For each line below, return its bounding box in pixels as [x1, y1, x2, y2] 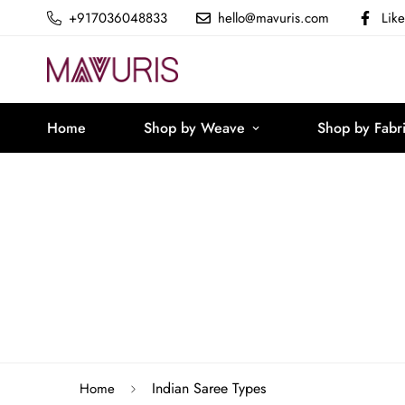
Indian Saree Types [152, 378, 266, 399]
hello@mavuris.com [218, 7, 329, 28]
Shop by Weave [144, 118, 245, 138]
